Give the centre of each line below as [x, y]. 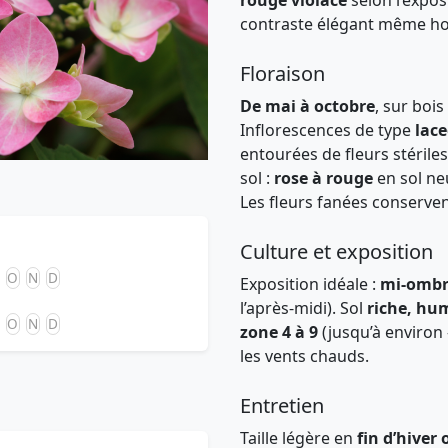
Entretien [282, 405]
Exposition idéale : [310, 284]
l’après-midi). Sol [303, 308]
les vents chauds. [304, 356]
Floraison [282, 73]
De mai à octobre [307, 106]
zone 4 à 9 [279, 332]
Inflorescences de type [327, 130]
